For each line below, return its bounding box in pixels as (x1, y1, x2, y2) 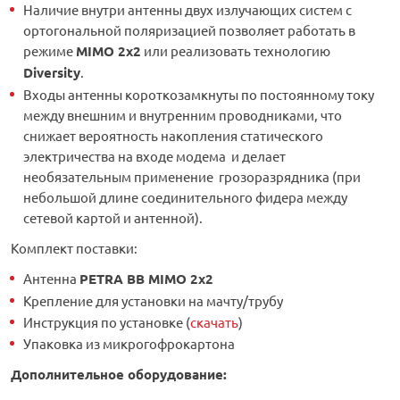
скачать (190, 313, 238, 331)
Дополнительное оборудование (11, 365, 223, 384)
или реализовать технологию (141, 42, 330, 60)
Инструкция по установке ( (23, 313, 190, 331)
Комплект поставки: (11, 239, 137, 257)
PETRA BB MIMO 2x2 (79, 270, 213, 288)
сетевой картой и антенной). (23, 209, 205, 227)
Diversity (23, 63, 80, 82)
